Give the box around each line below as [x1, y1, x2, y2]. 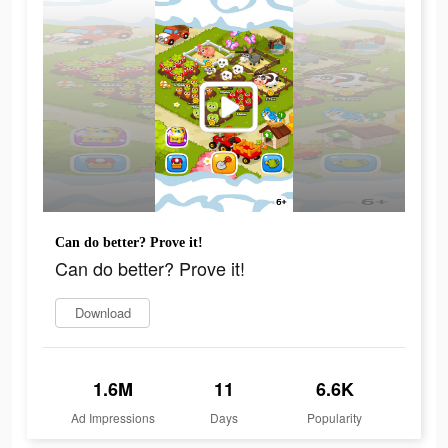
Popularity [307, 409, 363, 427]
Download [74, 303, 131, 323]
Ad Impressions [71, 409, 156, 427]
